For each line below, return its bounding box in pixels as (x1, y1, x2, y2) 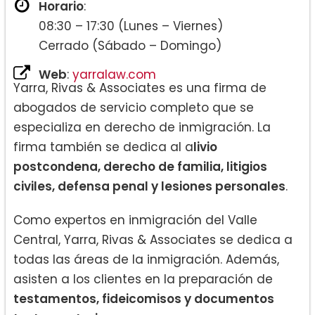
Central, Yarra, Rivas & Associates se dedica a (13, 231, 292, 249)
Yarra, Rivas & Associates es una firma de (13, 79, 266, 97)
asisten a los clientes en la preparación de (13, 271, 273, 288)
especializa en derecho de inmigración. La (13, 119, 271, 136)
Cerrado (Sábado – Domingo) (39, 37, 221, 55)
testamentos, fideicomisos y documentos (13, 290, 274, 308)
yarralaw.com (72, 66, 156, 84)
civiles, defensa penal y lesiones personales (13, 178, 285, 195)
